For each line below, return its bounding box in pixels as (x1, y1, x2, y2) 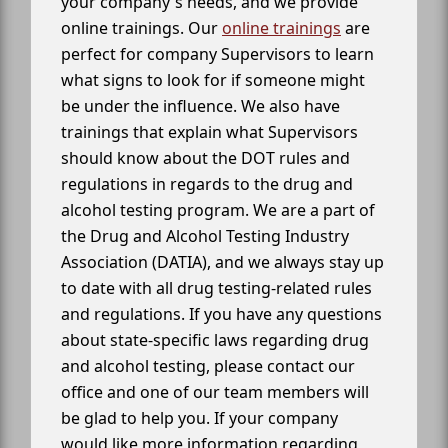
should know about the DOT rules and (61, 147, 350, 170)
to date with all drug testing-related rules (61, 277, 372, 300)
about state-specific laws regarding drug (61, 329, 369, 352)
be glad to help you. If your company (61, 407, 338, 430)
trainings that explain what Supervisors (61, 121, 358, 144)
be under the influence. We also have (61, 95, 340, 118)
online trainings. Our (61, 17, 222, 40)
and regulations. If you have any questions (61, 303, 382, 326)
